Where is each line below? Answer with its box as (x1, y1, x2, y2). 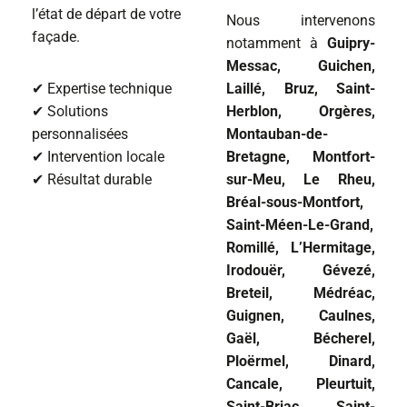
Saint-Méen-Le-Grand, (226, 216, 373, 234)
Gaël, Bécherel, (226, 330, 375, 348)
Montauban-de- (226, 125, 328, 144)
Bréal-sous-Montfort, (226, 194, 363, 212)
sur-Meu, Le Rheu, (226, 171, 375, 189)
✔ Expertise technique (32, 80, 175, 98)
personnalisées (32, 125, 132, 144)
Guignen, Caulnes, (226, 307, 375, 325)
